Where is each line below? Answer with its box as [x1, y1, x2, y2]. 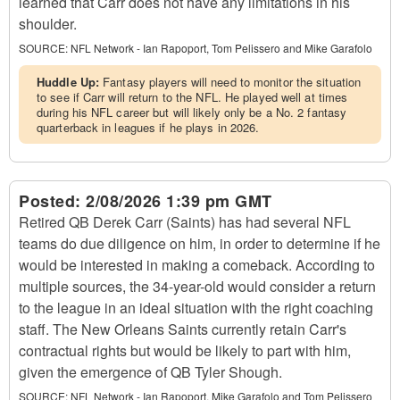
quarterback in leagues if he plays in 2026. [37, 119, 260, 136]
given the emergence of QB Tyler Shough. [19, 362, 282, 382]
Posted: [19, 189, 86, 212]
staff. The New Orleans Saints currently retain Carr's [19, 319, 346, 339]
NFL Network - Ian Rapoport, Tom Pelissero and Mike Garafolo [71, 40, 372, 55]
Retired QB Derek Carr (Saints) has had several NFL [19, 212, 351, 232]
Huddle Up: [37, 73, 104, 90]
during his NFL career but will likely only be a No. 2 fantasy [37, 104, 347, 121]
